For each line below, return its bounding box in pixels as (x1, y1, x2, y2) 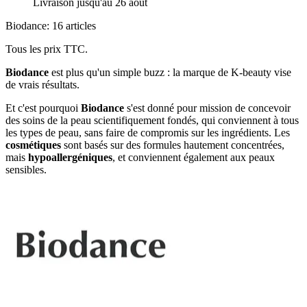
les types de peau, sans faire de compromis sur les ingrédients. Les (5, 127, 290, 139)
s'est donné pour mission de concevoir (124, 102, 291, 114)
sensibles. (5, 164, 47, 176)
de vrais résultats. (5, 79, 79, 91)
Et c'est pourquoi (5, 102, 81, 114)
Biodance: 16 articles (5, 20, 96, 32)
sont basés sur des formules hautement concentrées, (61, 139, 284, 151)
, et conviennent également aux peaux (112, 151, 275, 164)
